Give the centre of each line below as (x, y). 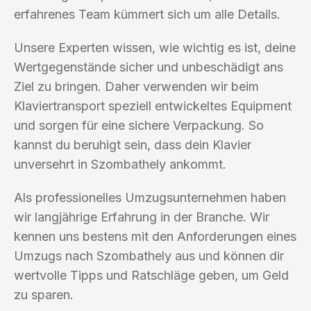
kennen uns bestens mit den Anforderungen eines (155, 236)
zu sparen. (44, 294)
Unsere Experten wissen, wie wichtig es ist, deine (155, 47)
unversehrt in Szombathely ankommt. (120, 164)
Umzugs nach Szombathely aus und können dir (149, 255)
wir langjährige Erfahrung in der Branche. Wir (142, 217)
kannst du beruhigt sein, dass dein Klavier (133, 144)
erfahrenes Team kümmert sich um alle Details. (147, 14)
